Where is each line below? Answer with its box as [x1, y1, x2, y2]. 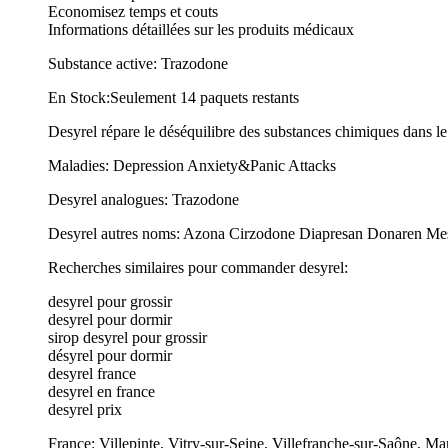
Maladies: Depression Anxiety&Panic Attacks [48, 156, 336, 174]
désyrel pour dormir [48, 346, 172, 364]
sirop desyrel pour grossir [48, 328, 207, 346]
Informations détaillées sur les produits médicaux [48, 20, 354, 38]
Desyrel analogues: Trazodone [48, 190, 239, 208]
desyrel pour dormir [48, 310, 172, 328]
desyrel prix [48, 400, 122, 418]
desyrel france [48, 364, 136, 382]
